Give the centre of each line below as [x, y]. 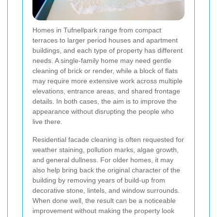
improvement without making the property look [103, 211]
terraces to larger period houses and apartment [105, 40]
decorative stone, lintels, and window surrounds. [106, 191]
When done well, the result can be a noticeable [104, 201]
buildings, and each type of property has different [108, 51]
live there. [47, 122]
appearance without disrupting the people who [103, 112]
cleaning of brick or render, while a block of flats [105, 71]
